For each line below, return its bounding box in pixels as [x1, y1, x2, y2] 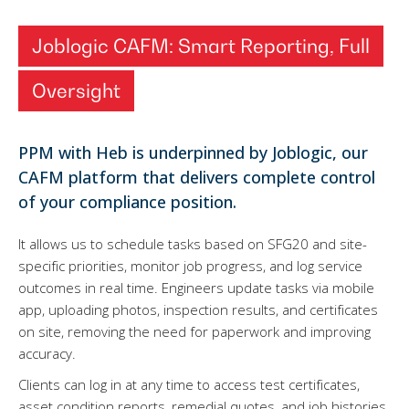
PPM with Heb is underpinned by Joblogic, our [18, 142, 368, 164]
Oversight [32, 79, 121, 103]
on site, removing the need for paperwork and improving [18, 322, 371, 341]
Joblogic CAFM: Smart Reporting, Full [32, 35, 370, 58]
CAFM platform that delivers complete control [18, 166, 375, 189]
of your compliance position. [18, 191, 236, 214]
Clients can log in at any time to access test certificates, [18, 375, 360, 394]
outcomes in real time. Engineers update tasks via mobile [18, 278, 374, 298]
